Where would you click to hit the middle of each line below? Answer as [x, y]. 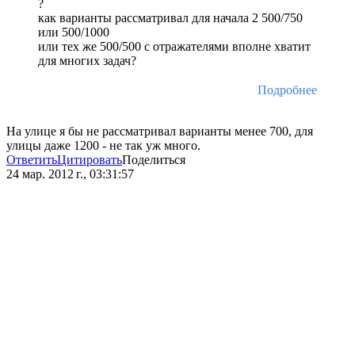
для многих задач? [87, 61]
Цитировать [90, 160]
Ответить [32, 160]
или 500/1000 [74, 32]
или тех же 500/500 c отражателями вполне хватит [174, 47]
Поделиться [154, 160]
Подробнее [287, 90]
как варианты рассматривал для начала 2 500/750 [170, 18]
